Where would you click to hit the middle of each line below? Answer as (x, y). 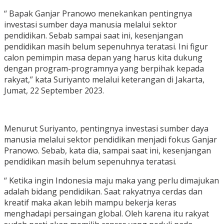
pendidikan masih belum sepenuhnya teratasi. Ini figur (106, 47)
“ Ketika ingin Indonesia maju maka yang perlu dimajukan (111, 181)
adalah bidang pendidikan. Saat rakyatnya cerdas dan (103, 192)
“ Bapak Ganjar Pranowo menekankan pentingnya (98, 14)
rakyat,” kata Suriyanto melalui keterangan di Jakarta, (104, 80)
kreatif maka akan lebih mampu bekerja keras (90, 203)
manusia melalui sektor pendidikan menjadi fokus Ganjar (110, 140)
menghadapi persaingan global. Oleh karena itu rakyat (106, 214)
